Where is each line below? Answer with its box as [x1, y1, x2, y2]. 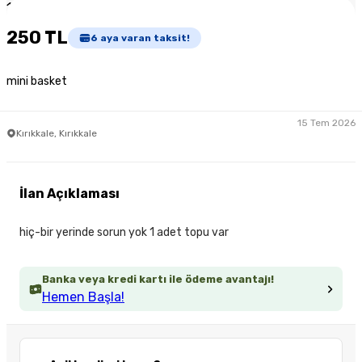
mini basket [6, 74, 67, 89]
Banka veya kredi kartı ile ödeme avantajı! [42, 273, 274, 286]
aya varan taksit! [98, 32, 190, 44]
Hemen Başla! [42, 289, 124, 305]
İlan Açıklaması [19, 186, 120, 202]
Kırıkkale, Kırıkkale [16, 127, 97, 139]
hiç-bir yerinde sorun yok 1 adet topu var [19, 225, 229, 240]
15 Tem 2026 [297, 116, 356, 128]
